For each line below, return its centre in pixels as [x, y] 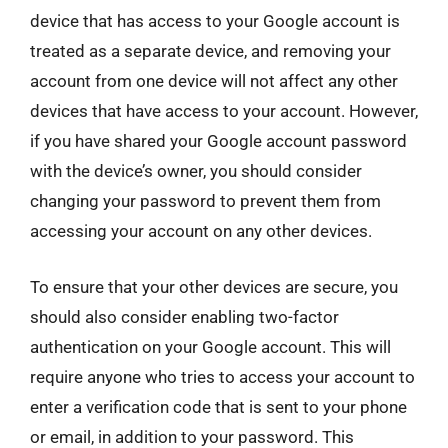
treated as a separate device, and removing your [210, 51]
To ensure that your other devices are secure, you [214, 286]
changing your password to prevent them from [205, 201]
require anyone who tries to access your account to [222, 376]
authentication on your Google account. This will [210, 346]
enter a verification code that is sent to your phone [218, 406]
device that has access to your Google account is [215, 21]
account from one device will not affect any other [214, 81]
